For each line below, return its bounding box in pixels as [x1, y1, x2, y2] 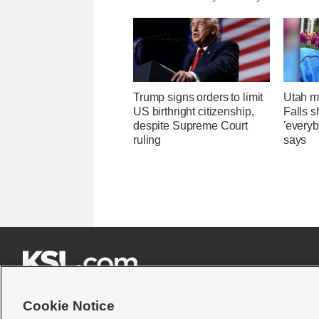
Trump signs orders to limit [133, 91, 263, 104]
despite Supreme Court [133, 120, 249, 132]
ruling [133, 134, 162, 147]
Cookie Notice [23, 298, 115, 313]
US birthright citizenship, [133, 105, 254, 118]
